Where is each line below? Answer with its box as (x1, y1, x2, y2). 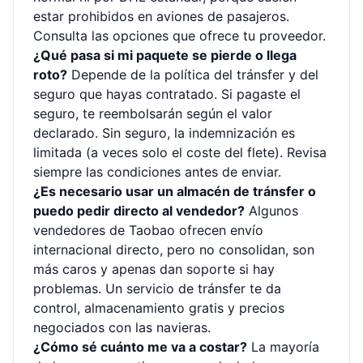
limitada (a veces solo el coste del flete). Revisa (33, 144, 327, 160)
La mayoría (247, 339, 319, 355)
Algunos (245, 203, 298, 219)
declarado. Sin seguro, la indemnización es (33, 125, 295, 141)
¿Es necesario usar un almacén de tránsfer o (33, 183, 316, 199)
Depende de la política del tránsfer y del (67, 66, 318, 83)
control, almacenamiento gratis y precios (33, 300, 284, 316)
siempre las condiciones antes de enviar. (33, 164, 281, 180)
